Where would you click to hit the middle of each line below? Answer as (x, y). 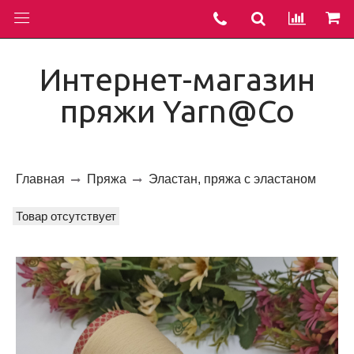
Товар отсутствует (66, 216)
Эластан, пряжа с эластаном (232, 179)
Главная (40, 179)
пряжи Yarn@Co (177, 111)
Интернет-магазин (177, 79)
